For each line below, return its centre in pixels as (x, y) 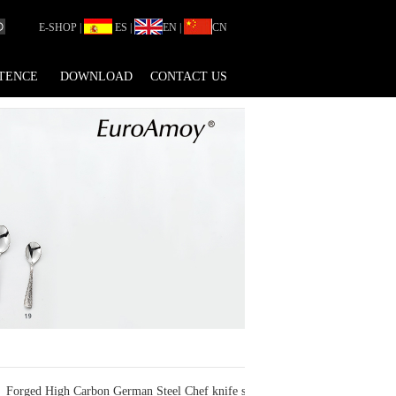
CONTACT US (189, 76)
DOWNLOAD (96, 76)
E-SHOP (58, 27)
